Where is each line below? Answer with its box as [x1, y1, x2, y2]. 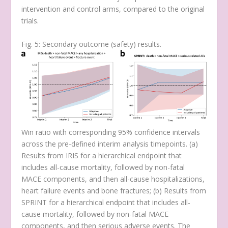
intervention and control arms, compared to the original [21, 4, 205, 14]
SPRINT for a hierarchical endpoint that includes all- [21, 197, 191, 208]
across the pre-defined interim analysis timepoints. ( [21, 139, 192, 149]
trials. [21, 16, 39, 26]
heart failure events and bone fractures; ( [21, 186, 156, 196]
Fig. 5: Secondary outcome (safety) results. [21, 39, 162, 49]
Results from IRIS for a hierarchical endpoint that [21, 151, 182, 161]
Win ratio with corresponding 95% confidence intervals [21, 127, 201, 137]
